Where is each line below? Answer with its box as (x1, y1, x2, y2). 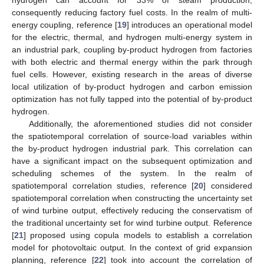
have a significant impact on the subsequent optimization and (12, 156, 252, 166)
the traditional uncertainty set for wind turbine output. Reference (12, 217, 252, 227)
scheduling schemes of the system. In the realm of (12, 168, 252, 178)
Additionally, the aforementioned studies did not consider (28, 118, 252, 128)
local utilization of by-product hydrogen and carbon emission (12, 81, 252, 91)
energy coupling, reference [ (12, 19, 117, 29)
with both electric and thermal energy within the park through (12, 57, 252, 67)
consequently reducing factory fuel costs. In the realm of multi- (12, 7, 252, 17)
